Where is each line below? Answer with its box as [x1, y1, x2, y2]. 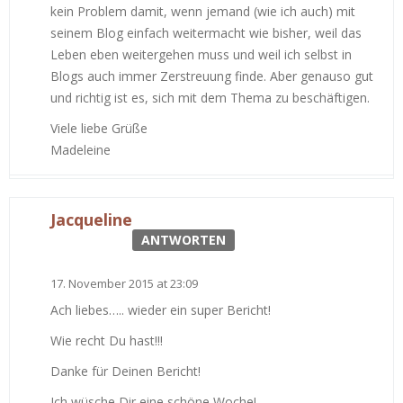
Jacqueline [50, 209, 132, 231]
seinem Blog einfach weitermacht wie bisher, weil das [50, 24, 362, 42]
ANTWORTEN [141, 231, 226, 249]
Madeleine [50, 141, 111, 159]
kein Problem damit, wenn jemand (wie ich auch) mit [50, 3, 355, 21]
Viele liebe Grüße [50, 120, 148, 138]
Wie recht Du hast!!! [50, 332, 163, 350]
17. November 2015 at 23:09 [50, 275, 198, 292]
